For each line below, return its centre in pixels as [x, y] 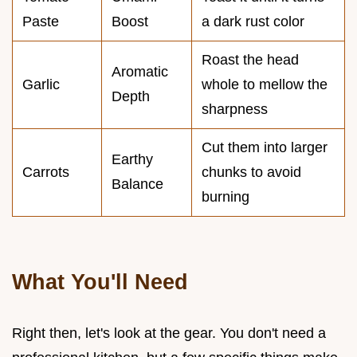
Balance [137, 184]
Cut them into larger [265, 147]
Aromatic [140, 71]
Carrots [46, 172]
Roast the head [250, 59]
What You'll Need [100, 281]
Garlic [41, 84]
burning [226, 196]
